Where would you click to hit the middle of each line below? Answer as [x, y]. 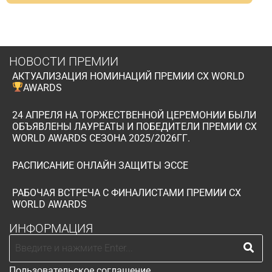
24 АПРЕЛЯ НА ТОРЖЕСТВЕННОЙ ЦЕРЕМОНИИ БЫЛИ [134, 115]
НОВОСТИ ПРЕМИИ [64, 61]
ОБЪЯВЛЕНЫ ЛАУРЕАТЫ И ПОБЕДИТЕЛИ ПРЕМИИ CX [134, 126]
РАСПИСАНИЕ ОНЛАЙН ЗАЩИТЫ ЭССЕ [100, 165]
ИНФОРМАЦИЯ [51, 228]
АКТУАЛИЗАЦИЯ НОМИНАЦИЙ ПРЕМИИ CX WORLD [128, 76]
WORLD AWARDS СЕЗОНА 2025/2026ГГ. [101, 138]
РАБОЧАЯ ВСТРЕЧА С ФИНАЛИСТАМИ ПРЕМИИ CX [127, 192]
